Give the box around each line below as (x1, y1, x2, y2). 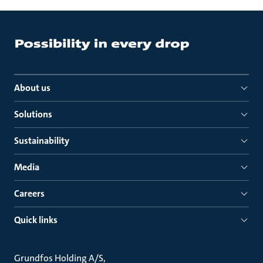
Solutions (14, 108, 52, 120)
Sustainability (14, 134, 69, 147)
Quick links (14, 214, 58, 226)
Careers (14, 187, 45, 200)
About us (14, 82, 50, 94)
